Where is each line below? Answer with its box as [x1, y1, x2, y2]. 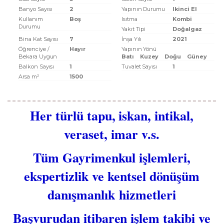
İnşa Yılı [121, 35, 142, 42]
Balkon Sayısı [18, 63, 54, 70]
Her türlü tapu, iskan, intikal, [30, 106, 193, 125]
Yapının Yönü [121, 45, 157, 52]
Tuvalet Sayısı [121, 63, 157, 70]
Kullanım [18, 15, 43, 22]
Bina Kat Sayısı [18, 35, 58, 42]
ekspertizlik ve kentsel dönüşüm [23, 166, 200, 185]
